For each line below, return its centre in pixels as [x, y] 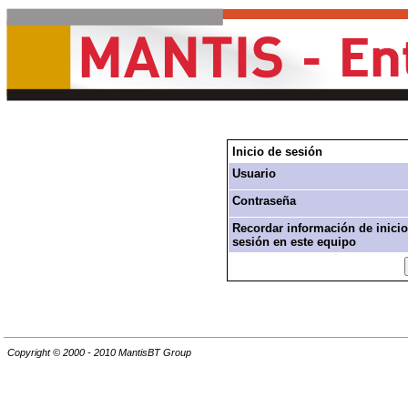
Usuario [254, 173]
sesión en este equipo [294, 242]
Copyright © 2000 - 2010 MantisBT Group [99, 353]
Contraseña [264, 201]
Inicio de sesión [277, 152]
